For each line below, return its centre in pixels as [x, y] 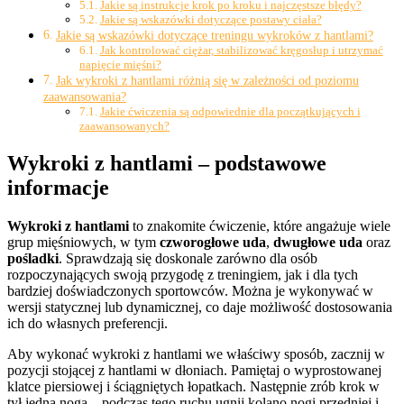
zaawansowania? [85, 96]
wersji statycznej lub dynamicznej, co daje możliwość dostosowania [200, 307]
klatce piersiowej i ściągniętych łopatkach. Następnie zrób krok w [193, 386]
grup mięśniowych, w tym [83, 242]
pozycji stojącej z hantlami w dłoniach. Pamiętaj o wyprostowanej [194, 370]
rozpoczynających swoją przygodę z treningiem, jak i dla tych [183, 274]
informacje [58, 187]
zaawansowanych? [124, 125]
